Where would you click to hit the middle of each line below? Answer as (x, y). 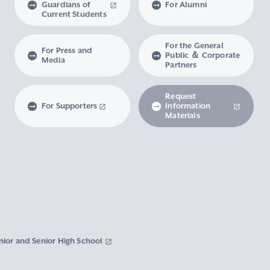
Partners (181, 65)
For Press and (67, 51)
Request (181, 96)
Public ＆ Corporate (203, 55)
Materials (183, 116)
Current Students (74, 14)
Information (188, 106)
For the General (194, 46)
